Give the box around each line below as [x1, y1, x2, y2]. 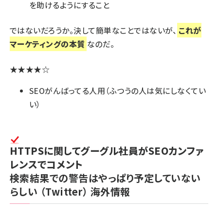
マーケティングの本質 [10, 38, 85, 50]
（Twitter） [37, 184, 91, 199]
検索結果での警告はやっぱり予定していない [10, 171, 201, 185]
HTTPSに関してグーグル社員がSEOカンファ [10, 144, 204, 158]
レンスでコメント [10, 157, 83, 171]
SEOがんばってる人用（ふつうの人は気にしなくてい [29, 85, 206, 96]
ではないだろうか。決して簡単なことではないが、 [10, 24, 177, 36]
